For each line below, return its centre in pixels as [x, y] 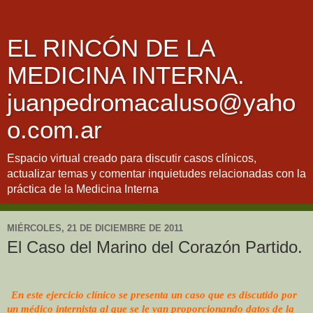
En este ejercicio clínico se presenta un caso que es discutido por [154, 294]
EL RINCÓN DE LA [110, 48]
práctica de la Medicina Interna [83, 189]
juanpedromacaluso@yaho [151, 103]
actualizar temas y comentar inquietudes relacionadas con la [156, 174]
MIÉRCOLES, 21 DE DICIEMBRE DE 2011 [95, 228]
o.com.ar [54, 130]
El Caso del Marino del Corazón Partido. [155, 247]
